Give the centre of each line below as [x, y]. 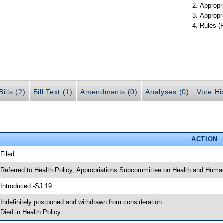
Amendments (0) [109, 91]
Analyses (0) [167, 91]
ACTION [204, 139]
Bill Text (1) [53, 91]
